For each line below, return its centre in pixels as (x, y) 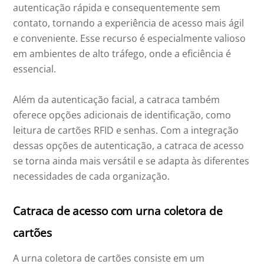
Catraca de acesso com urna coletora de (118, 211)
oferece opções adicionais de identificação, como (122, 115)
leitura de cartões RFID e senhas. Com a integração (126, 131)
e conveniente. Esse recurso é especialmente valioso (130, 39)
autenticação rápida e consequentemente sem (117, 8)
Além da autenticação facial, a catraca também (117, 100)
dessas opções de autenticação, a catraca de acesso (129, 146)
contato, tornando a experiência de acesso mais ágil (129, 23)
